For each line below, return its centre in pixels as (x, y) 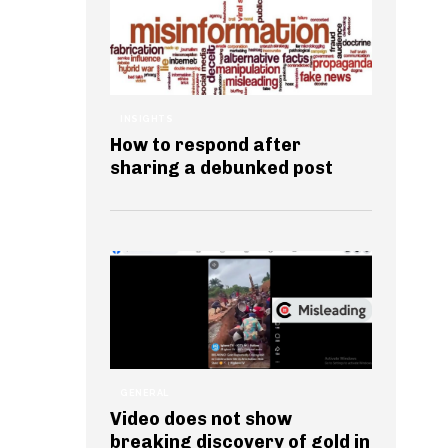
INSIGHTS (146, 118)
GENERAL (144, 392)
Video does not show (201, 418)
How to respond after (205, 144)
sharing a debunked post (221, 167)
